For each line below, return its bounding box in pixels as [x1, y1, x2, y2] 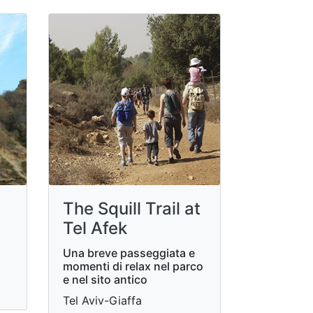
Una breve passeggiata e [62, 246, 195, 260]
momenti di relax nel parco [62, 259, 203, 273]
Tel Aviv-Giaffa [62, 293, 142, 307]
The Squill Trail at [62, 198, 201, 219]
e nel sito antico [62, 272, 147, 286]
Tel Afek [62, 218, 127, 238]
